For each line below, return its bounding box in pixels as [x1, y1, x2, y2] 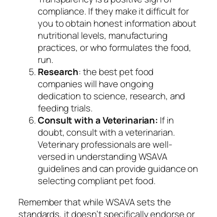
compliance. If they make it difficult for [38, 5, 189, 18]
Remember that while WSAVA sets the [18, 195, 171, 208]
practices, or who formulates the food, [38, 41, 192, 54]
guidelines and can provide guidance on [38, 162, 199, 175]
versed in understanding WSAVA [38, 150, 168, 163]
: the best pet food [78, 65, 154, 78]
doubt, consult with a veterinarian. [38, 126, 175, 139]
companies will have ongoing [38, 77, 154, 91]
